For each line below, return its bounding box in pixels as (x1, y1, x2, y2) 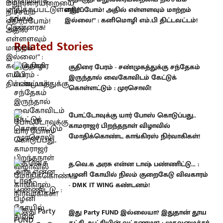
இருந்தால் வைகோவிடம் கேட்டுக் (69, 71, 177, 83)
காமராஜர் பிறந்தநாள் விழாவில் (69, 120, 170, 131)
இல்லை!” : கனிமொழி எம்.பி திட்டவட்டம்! (65, 14, 198, 26)
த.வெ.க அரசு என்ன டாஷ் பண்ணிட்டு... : (69, 158, 199, 170)
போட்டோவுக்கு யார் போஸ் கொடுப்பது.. (69, 110, 196, 121)
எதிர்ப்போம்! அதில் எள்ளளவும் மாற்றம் (65, 4, 191, 16)
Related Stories (14, 36, 93, 57)
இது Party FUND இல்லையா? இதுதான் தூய (69, 207, 207, 218)
